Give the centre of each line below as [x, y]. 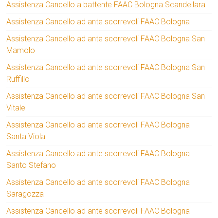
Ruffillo [18, 79]
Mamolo [21, 51]
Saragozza [25, 194]
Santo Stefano [31, 165]
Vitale [16, 108]
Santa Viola [26, 137]
